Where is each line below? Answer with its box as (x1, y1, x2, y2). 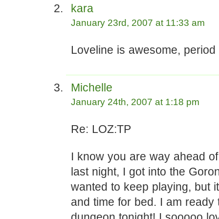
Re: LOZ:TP (71, 123, 131, 135)
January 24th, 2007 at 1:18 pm (71, 97, 199, 107)
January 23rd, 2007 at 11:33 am (71, 18, 205, 28)
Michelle (71, 81, 112, 94)
